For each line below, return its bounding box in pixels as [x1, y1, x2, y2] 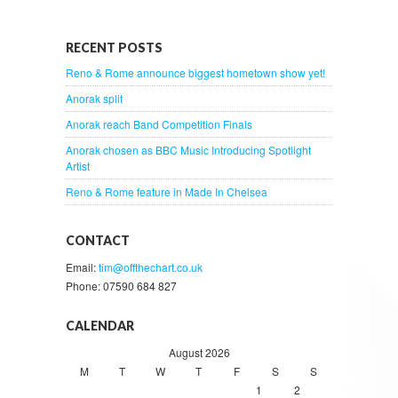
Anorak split [66, 90, 123, 106]
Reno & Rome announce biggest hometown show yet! [66, 64, 325, 80]
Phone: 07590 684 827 [66, 277, 177, 293]
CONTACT [66, 232, 130, 248]
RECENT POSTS [66, 39, 163, 55]
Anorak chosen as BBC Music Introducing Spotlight [66, 141, 311, 157]
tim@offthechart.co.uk [99, 259, 203, 275]
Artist [66, 157, 90, 173]
